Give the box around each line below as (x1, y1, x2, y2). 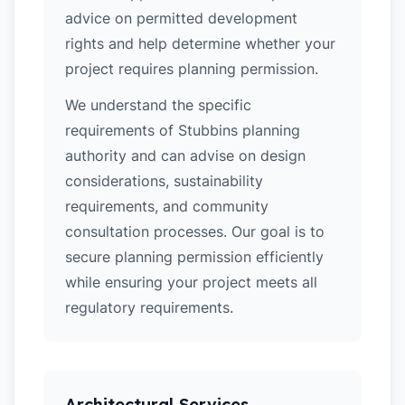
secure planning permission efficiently (65, 248, 324, 266)
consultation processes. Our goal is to (65, 222, 325, 240)
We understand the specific (65, 96, 251, 114)
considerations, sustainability (65, 172, 263, 190)
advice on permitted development (65, 9, 297, 27)
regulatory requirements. (65, 298, 233, 316)
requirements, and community (65, 197, 268, 215)
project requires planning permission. (65, 60, 318, 78)
